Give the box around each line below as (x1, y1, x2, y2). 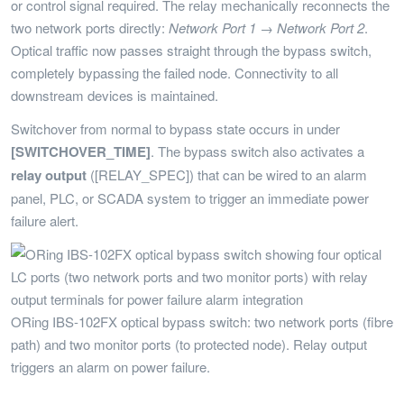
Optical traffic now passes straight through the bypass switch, (11, 41, 372, 60)
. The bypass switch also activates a (151, 142, 364, 161)
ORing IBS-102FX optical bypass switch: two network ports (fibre (11, 312, 393, 331)
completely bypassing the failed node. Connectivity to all (11, 63, 338, 82)
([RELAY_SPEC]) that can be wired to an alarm (87, 165, 367, 184)
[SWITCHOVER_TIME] (11, 142, 151, 161)
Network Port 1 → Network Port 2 (169, 18, 364, 37)
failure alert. (11, 211, 78, 230)
